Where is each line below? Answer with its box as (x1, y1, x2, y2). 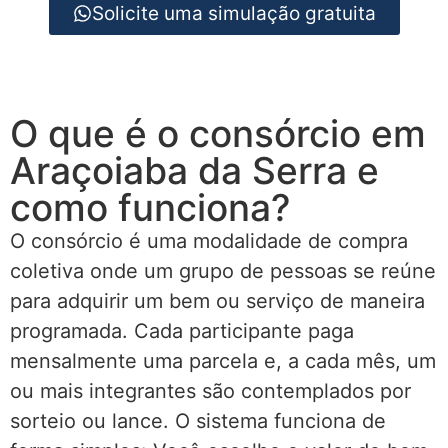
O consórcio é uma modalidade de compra (10, 229, 408, 254)
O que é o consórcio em (10, 111, 426, 157)
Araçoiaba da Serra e (10, 148, 379, 194)
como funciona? (10, 185, 290, 231)
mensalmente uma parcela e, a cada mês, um (10, 349, 436, 374)
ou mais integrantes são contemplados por (10, 379, 411, 404)
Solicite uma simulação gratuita (91, 2, 376, 26)
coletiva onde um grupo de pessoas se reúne (10, 259, 436, 284)
